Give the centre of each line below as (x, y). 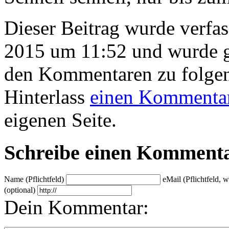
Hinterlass (47, 97)
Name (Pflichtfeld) (35, 179)
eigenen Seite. (60, 120)
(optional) (21, 190)
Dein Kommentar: (76, 208)
